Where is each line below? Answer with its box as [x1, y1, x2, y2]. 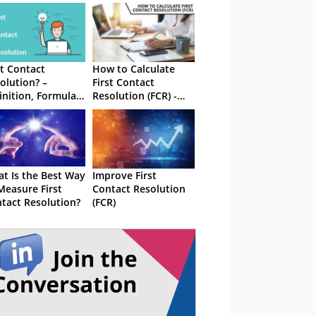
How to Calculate [92, 62, 175, 75]
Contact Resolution [92, 182, 186, 195]
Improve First [92, 169, 157, 182]
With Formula [92, 102, 157, 116]
